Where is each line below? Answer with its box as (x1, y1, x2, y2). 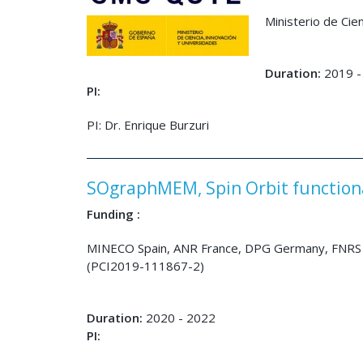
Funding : (87, 206, 140, 222)
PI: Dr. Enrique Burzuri (87, 117, 209, 133)
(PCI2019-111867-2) (87, 258, 204, 274)
